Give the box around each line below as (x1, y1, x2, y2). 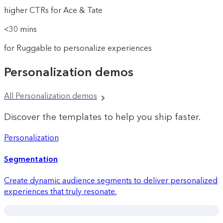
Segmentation (4, 154, 58, 164)
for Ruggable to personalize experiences (4, 43, 152, 53)
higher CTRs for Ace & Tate (4, 5, 103, 15)
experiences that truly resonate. (4, 187, 116, 197)
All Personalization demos (4, 91, 97, 101)
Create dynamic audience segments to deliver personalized (4, 176, 218, 186)
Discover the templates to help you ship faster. (4, 111, 201, 122)
